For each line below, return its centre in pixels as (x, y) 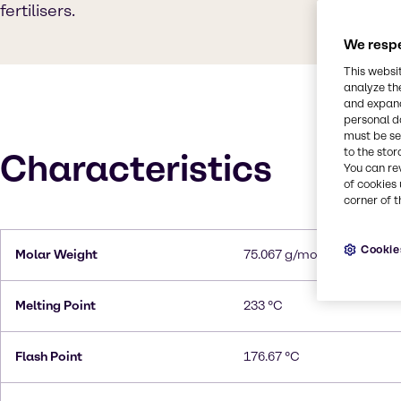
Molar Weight (56, 255)
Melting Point (55, 306)
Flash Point (49, 357)
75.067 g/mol (282, 255)
